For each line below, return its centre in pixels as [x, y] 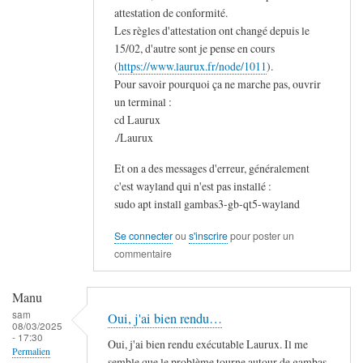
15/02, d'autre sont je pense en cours [194, 48]
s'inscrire [208, 236]
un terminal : [143, 101]
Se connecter [143, 236]
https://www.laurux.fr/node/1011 [192, 66]
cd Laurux [137, 119]
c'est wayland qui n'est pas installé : [193, 186]
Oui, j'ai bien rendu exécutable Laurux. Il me [208, 344]
